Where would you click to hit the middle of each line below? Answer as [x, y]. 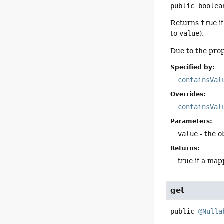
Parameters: [192, 122]
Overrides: [188, 95]
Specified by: [193, 68]
